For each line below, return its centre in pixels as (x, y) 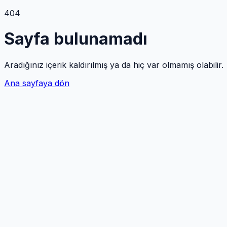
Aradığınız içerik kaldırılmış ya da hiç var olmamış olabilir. (114, 65)
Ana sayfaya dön (37, 83)
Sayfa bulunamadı (76, 39)
